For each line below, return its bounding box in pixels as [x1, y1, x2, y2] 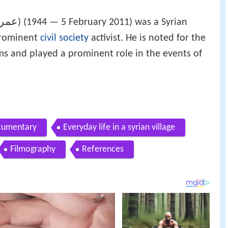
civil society [40, 33, 89, 43]
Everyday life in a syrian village [63, 123, 175, 133]
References [82, 145, 124, 155]
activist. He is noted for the [89, 33, 206, 43]
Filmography [10, 145, 55, 155]
